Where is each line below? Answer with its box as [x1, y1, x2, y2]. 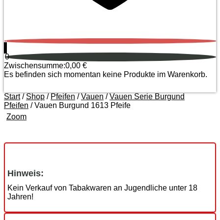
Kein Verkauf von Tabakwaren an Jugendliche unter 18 [7, 184, 197, 192]
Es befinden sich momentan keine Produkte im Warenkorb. [4, 70, 207, 79]
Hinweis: [7, 168, 44, 178]
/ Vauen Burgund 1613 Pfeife [28, 101, 131, 110]
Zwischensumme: [4, 61, 65, 70]
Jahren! [7, 192, 33, 201]
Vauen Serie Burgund [110, 92, 185, 101]
